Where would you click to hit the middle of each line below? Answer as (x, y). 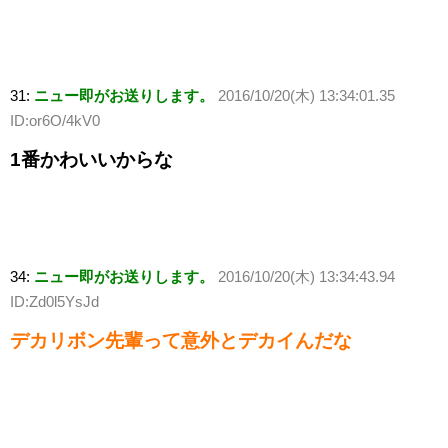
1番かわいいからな (91, 160)
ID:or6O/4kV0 (55, 121)
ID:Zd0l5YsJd (54, 302)
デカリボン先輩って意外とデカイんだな (181, 341)
